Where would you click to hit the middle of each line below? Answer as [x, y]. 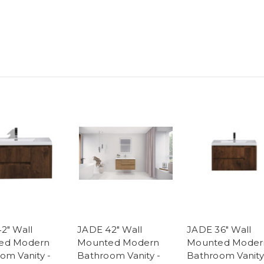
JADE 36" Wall [219, 229]
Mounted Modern [118, 242]
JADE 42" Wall [110, 229]
